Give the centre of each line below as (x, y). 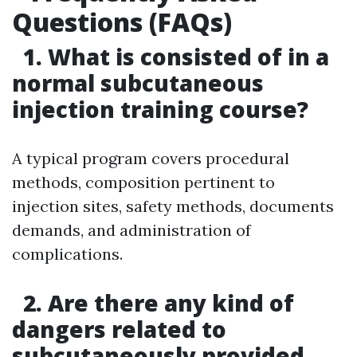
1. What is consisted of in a (173, 57)
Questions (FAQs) (122, 22)
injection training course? (160, 110)
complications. (67, 254)
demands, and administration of (131, 230)
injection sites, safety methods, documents (173, 206)
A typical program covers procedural (151, 159)
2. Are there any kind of (156, 303)
